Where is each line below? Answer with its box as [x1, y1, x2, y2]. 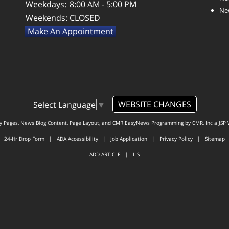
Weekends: [26, 12, 67, 24]
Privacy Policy [159, 135, 193, 143]
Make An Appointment [28, 25, 113, 37]
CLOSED [70, 12, 100, 24]
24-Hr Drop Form [4, 135, 44, 143]
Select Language [33, 99, 96, 111]
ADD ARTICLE [89, 151, 121, 158]
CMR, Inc [192, 119, 213, 127]
